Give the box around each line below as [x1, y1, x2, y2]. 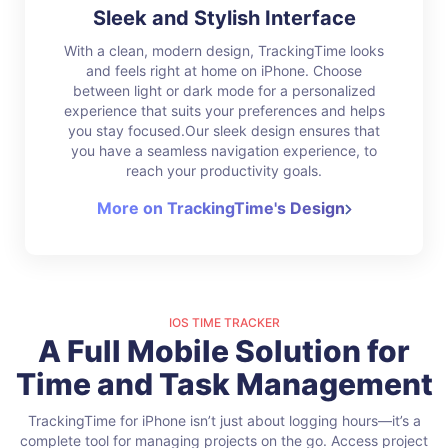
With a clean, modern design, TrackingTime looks [64, 41, 384, 59]
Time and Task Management [15, 365, 433, 402]
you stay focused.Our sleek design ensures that [68, 121, 380, 139]
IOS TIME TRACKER [168, 314, 280, 330]
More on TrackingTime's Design [96, 197, 345, 218]
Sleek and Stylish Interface [92, 5, 356, 30]
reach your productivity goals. [126, 161, 322, 179]
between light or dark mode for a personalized [72, 81, 376, 99]
